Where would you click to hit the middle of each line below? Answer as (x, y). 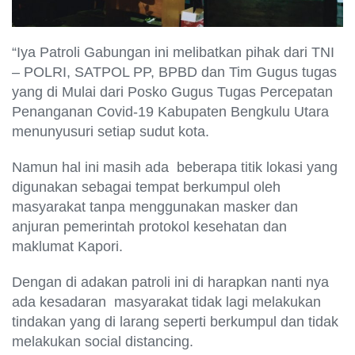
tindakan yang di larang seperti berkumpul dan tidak (175, 322)
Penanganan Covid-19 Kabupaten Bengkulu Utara (170, 112)
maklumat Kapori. (67, 247)
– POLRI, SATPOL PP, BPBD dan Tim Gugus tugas (174, 73)
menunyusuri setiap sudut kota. (111, 132)
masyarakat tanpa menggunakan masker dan (155, 207)
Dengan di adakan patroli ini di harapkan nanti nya (170, 282)
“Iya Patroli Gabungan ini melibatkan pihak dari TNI (173, 53)
